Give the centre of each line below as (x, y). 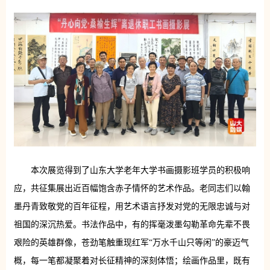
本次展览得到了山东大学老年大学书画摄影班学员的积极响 (140, 171)
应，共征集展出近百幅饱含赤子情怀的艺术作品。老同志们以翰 (132, 189)
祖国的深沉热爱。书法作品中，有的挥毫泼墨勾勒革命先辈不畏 (132, 225)
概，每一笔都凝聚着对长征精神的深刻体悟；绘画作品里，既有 (132, 261)
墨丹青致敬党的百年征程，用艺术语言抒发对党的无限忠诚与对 (132, 207)
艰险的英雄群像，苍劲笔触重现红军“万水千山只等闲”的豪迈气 (131, 243)
